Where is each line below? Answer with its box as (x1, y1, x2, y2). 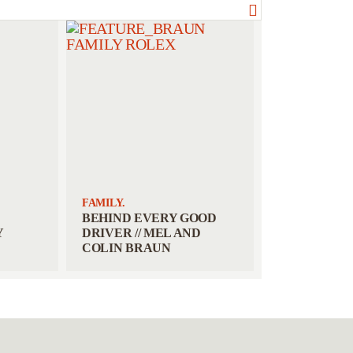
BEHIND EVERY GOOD (82, 211, 217, 225)
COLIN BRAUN (82, 241, 171, 255)
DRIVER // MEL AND (82, 226, 201, 240)
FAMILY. (82, 197, 125, 209)
